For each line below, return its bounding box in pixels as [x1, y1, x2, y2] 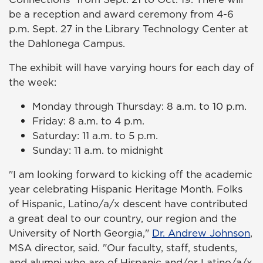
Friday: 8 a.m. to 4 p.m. [32, 113, 144, 128]
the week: [9, 75, 56, 89]
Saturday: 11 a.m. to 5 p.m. [32, 128, 158, 143]
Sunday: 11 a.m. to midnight [32, 143, 163, 157]
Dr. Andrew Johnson [152, 225, 250, 240]
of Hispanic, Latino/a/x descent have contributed [9, 196, 248, 211]
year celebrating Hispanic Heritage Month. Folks [9, 181, 242, 196]
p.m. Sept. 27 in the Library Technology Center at [9, 21, 248, 36]
